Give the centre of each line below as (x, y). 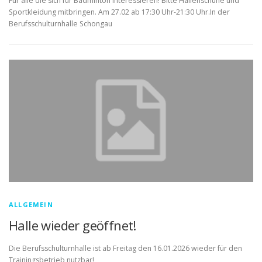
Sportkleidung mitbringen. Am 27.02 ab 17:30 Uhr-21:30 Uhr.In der (119, 12)
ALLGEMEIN (31, 204)
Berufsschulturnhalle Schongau (61, 23)
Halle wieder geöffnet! (73, 225)
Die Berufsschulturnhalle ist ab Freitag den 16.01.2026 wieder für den (125, 248)
